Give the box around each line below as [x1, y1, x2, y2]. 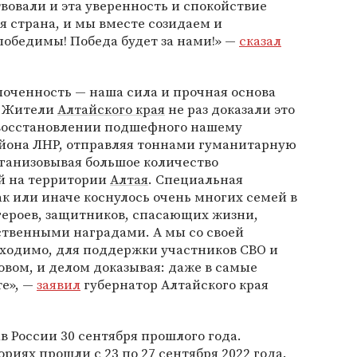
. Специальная [148, 170, 243, 189]
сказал [239, 31, 281, 50]
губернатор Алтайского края [80, 275, 269, 294]
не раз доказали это [165, 100, 295, 119]
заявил [37, 275, 80, 294]
